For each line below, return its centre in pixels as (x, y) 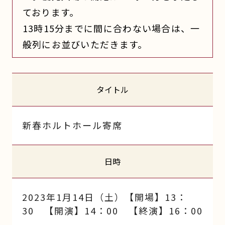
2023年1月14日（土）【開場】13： (104, 197)
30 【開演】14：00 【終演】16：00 (112, 210)
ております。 (51, 12)
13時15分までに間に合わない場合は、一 (111, 28)
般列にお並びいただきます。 (85, 44)
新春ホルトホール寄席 (72, 125)
